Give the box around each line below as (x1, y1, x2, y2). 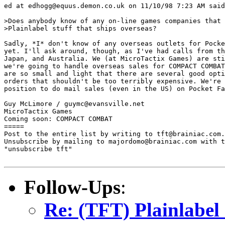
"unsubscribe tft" (4, 145, 72, 153)
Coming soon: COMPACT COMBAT (4, 115, 113, 123)
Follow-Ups (24, 176, 121, 198)
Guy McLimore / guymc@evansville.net (4, 99, 145, 107)
